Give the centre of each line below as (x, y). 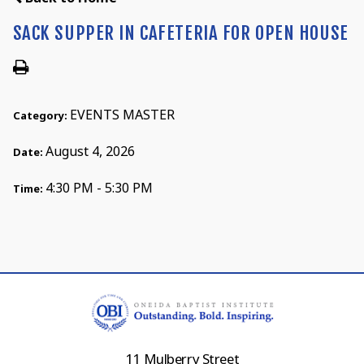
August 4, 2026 (90, 152)
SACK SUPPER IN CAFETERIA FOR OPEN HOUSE (180, 33)
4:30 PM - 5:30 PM (99, 188)
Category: (41, 116)
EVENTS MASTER (122, 115)
